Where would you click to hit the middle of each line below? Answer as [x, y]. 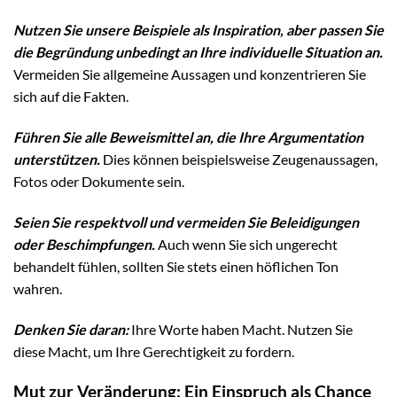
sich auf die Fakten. [71, 97]
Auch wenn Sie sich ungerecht [246, 244]
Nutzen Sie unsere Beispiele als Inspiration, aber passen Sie [198, 30]
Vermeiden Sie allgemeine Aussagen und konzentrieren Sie [190, 74]
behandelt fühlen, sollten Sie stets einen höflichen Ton [176, 266]
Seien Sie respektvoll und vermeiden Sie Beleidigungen [186, 222]
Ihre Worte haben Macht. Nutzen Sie [241, 329]
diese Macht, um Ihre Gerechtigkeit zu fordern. [154, 351]
